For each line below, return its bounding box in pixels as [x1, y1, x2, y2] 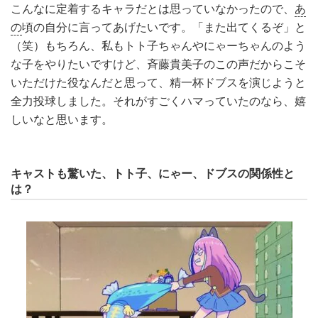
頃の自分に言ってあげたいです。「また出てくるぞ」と [22, 20, 306, 34]
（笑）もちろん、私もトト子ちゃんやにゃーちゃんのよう [11, 38, 306, 53]
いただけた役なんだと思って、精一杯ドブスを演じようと [11, 75, 306, 89]
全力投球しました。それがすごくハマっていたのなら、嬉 [11, 94, 306, 108]
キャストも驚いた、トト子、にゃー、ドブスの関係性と [11, 165, 295, 180]
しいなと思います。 [11, 112, 113, 126]
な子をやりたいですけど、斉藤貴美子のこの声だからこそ [11, 57, 306, 71]
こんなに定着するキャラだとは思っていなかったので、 [11, 1, 295, 16]
